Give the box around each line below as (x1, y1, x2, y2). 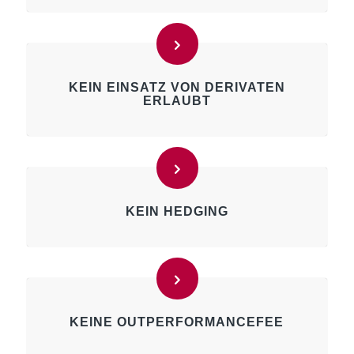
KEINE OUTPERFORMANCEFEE (70, 314, 284, 330)
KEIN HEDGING (125, 204, 228, 219)
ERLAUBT (142, 93, 211, 108)
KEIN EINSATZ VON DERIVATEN (68, 80, 285, 95)
